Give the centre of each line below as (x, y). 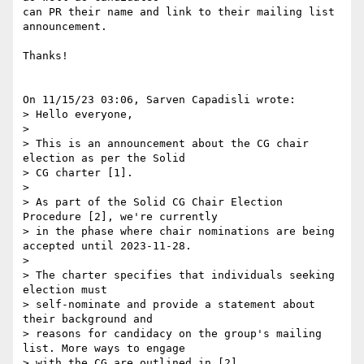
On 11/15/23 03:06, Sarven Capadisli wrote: (159, 100)
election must (68, 290)
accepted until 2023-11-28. (107, 246)
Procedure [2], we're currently (123, 217)
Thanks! (45, 56)
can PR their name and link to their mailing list (179, 12)
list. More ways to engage (107, 349)
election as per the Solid (107, 158)
